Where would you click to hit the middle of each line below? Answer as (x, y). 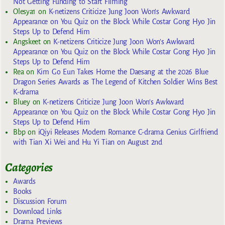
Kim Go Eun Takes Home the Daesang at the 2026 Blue (122, 72)
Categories (29, 167)
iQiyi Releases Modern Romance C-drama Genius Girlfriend (128, 132)
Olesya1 (24, 12)
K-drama (26, 92)
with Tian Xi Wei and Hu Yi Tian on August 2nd (88, 142)
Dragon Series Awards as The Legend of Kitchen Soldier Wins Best (116, 82)
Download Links (38, 211)
